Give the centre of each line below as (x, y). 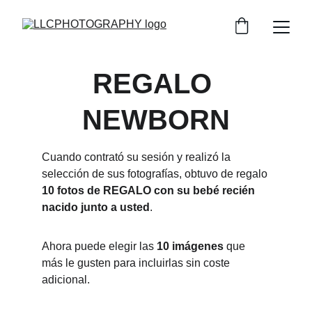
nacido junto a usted (96, 207)
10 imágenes (190, 246)
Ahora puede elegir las (99, 246)
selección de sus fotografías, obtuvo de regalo (156, 174)
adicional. (66, 280)
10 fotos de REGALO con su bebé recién (150, 190)
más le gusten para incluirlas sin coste (137, 263)
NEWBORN (156, 120)
